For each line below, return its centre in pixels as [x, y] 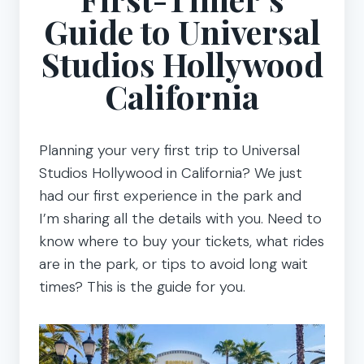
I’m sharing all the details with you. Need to [180, 218]
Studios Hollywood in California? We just [171, 173]
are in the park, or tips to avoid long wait [173, 264]
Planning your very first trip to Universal [169, 150]
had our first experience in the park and [170, 195]
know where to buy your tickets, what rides [182, 241]
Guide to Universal [182, 31]
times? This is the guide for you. [142, 286]
